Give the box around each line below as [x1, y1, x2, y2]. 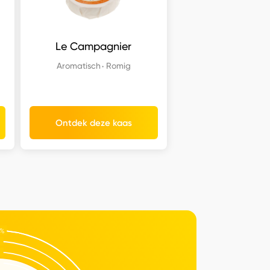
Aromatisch [56, 60, 101, 71]
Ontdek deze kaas [55, 117, 132, 128]
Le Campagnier [55, 40, 132, 53]
